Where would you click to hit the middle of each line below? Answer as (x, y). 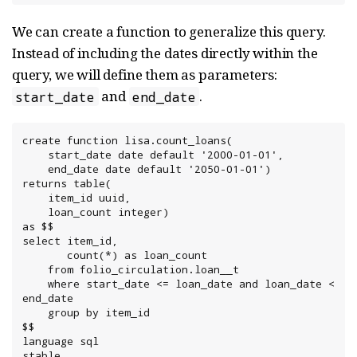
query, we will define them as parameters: (145, 75)
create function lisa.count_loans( (127, 141)
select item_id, (70, 241)
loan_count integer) (35, 212)
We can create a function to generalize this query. (169, 32)
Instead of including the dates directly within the (165, 53)
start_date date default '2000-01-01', (35, 155)
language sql (61, 341)
